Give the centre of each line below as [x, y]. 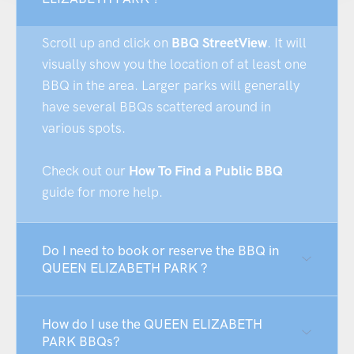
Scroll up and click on [107, 42]
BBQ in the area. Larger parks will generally [171, 85]
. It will [287, 42]
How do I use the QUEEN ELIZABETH [152, 324]
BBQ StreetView [219, 42]
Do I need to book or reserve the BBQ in [160, 250]
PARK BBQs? [81, 341]
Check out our [85, 170]
